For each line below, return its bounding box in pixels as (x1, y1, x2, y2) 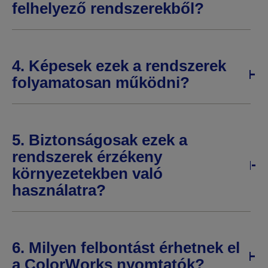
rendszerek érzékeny (12, 148, 162, 166)
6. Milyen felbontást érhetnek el (12, 239, 240, 257)
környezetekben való (12, 165, 163, 182)
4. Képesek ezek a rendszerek (12, 57, 226, 75)
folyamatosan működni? (12, 74, 190, 92)
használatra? (12, 181, 106, 199)
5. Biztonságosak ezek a (12, 131, 187, 149)
